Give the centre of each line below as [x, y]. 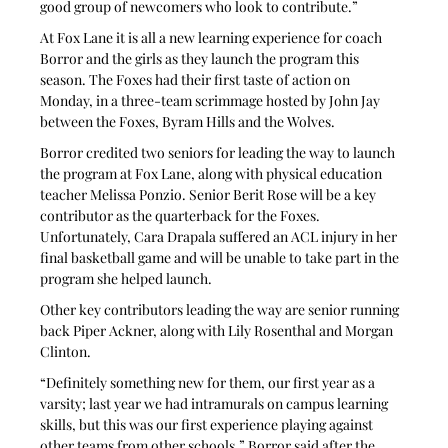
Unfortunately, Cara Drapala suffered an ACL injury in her [220, 236]
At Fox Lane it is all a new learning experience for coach [213, 37]
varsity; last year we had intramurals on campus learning [216, 403]
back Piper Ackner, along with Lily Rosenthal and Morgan [218, 330]
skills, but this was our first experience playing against [208, 424]
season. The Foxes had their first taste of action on [197, 79]
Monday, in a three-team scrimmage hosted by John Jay [212, 100]
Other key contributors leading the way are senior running [221, 309]
